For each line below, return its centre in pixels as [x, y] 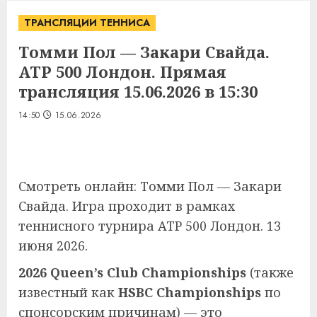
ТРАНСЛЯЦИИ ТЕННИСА [87, 23]
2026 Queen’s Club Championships [134, 272]
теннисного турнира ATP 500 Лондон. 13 [150, 226]
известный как [68, 292]
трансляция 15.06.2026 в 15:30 [138, 91]
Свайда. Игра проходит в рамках [127, 206]
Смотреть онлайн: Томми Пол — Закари [150, 186]
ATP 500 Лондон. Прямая [122, 71]
